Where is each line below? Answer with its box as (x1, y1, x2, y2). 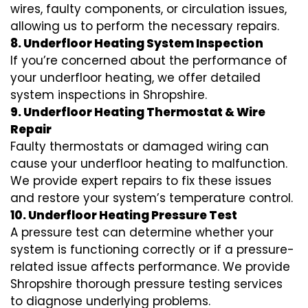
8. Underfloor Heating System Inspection (10, 35, 263, 52)
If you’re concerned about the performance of (10, 52, 287, 69)
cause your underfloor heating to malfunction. (10, 155, 287, 173)
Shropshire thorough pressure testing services (10, 276, 283, 293)
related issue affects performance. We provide (10, 258, 290, 276)
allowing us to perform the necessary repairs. (10, 18, 279, 35)
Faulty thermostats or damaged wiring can (10, 138, 269, 155)
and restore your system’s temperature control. (10, 190, 293, 207)
